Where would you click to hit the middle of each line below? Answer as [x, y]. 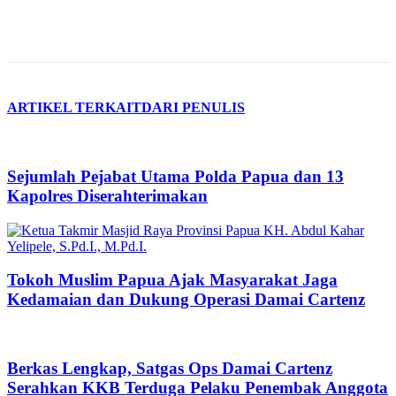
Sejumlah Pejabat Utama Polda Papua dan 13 [175, 176]
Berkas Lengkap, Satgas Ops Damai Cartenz [170, 368]
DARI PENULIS [193, 107]
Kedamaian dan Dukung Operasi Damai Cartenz [186, 300]
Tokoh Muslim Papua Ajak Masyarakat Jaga [172, 280]
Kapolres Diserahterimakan [107, 195]
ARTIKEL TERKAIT [74, 107]
